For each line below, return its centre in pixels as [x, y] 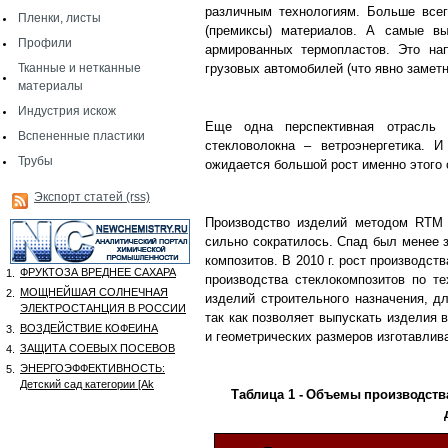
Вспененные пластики [81, 136]
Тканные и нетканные [79, 68]
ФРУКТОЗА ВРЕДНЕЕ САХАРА [98, 272]
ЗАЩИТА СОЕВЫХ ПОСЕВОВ [97, 348]
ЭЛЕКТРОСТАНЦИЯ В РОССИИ [103, 308]
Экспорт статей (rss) [92, 197]
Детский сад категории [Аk [87, 384]
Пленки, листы [59, 18]
